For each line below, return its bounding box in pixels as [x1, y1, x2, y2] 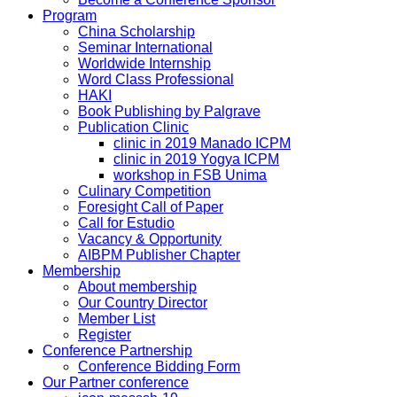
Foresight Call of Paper [78, 199, 223, 215]
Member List [78, 311, 155, 327]
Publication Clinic [78, 120, 189, 136]
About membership [78, 279, 197, 295]
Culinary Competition [78, 183, 211, 199]
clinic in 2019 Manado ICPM [113, 136, 291, 152]
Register [78, 327, 131, 343]
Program [43, 8, 97, 24]
